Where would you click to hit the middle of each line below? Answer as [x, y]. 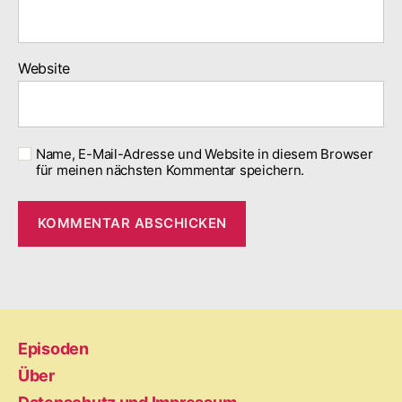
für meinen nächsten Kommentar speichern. [170, 170]
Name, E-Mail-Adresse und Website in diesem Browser [205, 153]
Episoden [53, 348]
